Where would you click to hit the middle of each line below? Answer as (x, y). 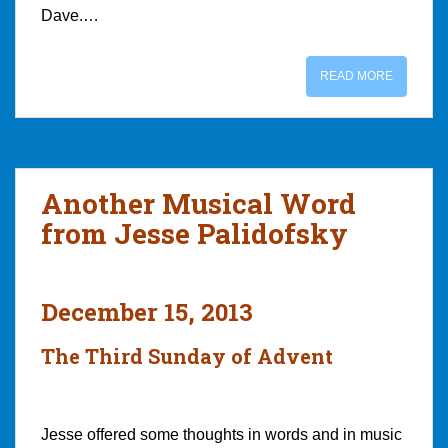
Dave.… (70, 15)
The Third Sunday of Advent (187, 355)
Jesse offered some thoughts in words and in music (221, 434)
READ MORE (356, 75)
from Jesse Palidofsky (194, 233)
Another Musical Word (198, 203)
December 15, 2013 (147, 311)
